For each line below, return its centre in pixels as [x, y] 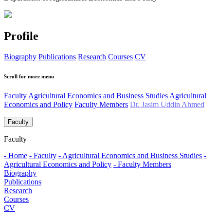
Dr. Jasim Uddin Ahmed [167, 105]
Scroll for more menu [29, 77]
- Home [16, 156]
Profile [21, 36]
